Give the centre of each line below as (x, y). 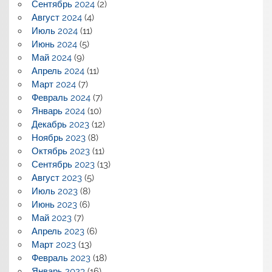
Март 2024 (53, 84)
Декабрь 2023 (60, 124)
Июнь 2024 (54, 44)
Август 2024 (56, 17)
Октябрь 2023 (60, 151)
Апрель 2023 (58, 231)
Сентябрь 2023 (63, 164)
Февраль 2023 (61, 258)
